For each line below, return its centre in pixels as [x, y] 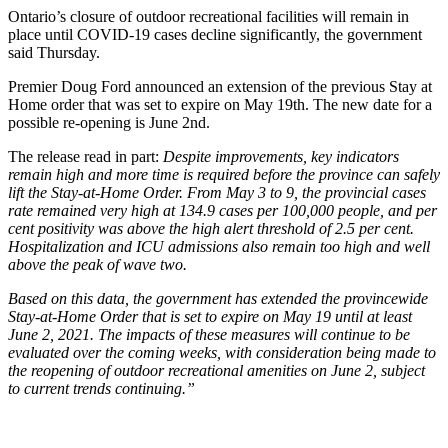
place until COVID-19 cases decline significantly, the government [215, 34]
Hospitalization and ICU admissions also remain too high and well [219, 246]
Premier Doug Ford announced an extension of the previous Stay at [220, 86]
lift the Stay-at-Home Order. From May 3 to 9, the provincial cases [217, 192]
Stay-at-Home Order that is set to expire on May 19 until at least [210, 316]
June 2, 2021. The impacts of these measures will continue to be [209, 334]
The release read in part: [83, 156]
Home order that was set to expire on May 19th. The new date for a [220, 104]
